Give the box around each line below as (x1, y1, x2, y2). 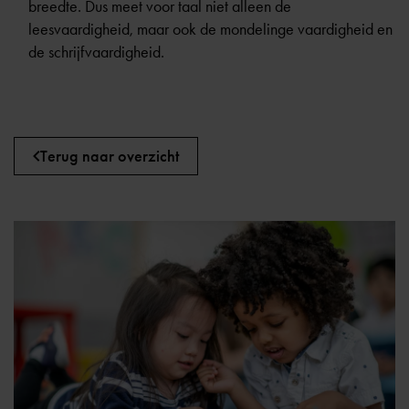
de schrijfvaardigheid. (28, 42, 164, 62)
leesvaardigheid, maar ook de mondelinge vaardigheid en (28, 19, 393, 39)
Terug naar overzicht (40, 146, 179, 166)
